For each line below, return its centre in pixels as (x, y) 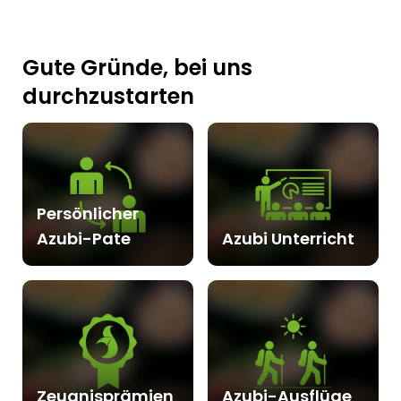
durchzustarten (108, 96)
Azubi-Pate (84, 239)
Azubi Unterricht (288, 239)
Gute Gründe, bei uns (137, 67)
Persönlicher (88, 214)
